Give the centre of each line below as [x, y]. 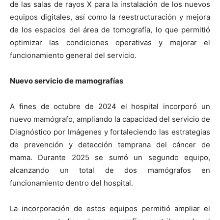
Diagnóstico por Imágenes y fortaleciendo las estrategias [110, 132]
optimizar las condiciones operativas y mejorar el [110, 43]
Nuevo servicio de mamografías [67, 81]
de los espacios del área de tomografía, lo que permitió [110, 30]
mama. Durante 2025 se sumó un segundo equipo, [110, 158]
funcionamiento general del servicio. [73, 55]
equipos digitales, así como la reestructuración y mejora [110, 17]
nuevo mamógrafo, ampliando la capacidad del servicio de [110, 119]
